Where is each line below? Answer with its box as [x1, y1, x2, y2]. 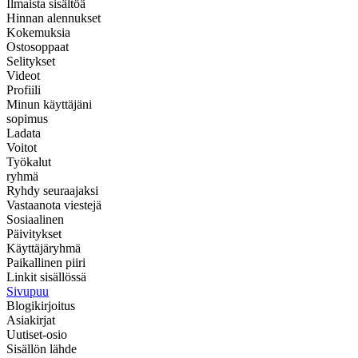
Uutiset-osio [6, 328, 67, 342]
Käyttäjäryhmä [6, 241, 81, 256]
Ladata [6, 126, 41, 141]
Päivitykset [6, 227, 62, 241]
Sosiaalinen [6, 213, 64, 227]
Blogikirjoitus [6, 299, 75, 313]
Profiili [6, 83, 41, 97]
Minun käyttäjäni [6, 97, 92, 112]
